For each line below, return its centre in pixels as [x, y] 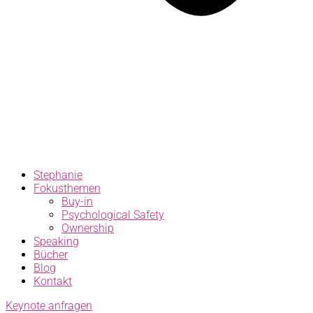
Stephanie [58, 175]
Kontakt [53, 281]
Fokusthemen [67, 188]
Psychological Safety [113, 215]
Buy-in [77, 202]
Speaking [56, 241]
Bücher [51, 255]
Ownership [88, 228]
